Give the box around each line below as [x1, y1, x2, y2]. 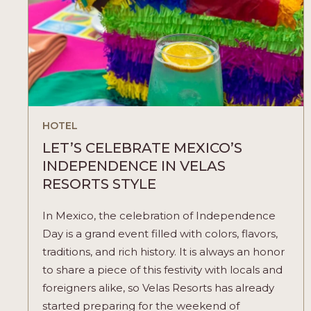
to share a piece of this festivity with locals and [42, 262, 283, 276]
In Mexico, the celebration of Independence [42, 208, 276, 222]
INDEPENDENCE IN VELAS [42, 157, 226, 174]
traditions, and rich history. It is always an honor [42, 244, 285, 258]
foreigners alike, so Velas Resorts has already [42, 280, 274, 294]
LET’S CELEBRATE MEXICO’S [42, 139, 242, 156]
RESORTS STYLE [42, 175, 156, 192]
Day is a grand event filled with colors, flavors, [42, 226, 278, 240]
